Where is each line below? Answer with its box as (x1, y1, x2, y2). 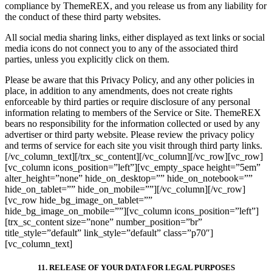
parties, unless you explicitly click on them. (5, 54, 169, 65)
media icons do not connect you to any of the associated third (5, 43, 238, 54)
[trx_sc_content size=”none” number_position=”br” (5, 217, 202, 228)
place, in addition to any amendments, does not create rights (5, 86, 233, 97)
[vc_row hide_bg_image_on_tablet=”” (5, 195, 152, 206)
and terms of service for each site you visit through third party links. (5, 140, 262, 151)
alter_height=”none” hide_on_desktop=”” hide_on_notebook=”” (5, 173, 253, 184)
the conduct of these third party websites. (5, 12, 161, 22)
